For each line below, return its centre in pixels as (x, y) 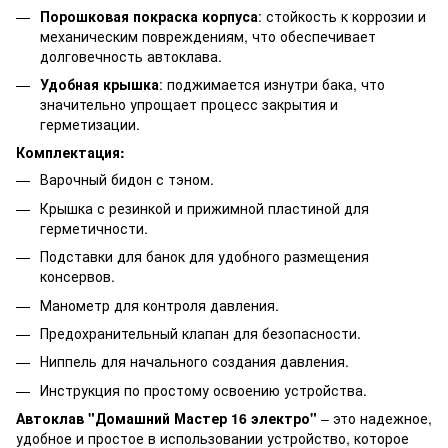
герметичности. (94, 227)
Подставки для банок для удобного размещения (204, 256)
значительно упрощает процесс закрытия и (189, 103)
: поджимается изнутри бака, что (272, 83)
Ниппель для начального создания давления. (194, 361)
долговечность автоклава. (131, 55)
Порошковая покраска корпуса (149, 15)
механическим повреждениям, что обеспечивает (208, 35)
